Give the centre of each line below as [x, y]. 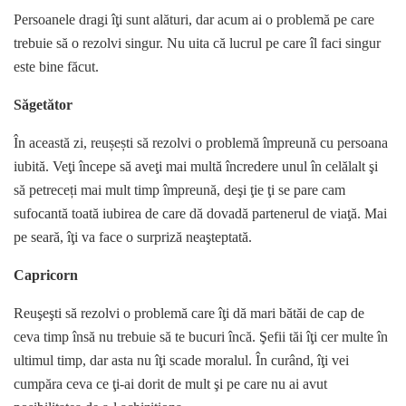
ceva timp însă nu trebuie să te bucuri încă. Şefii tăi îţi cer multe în [201, 337]
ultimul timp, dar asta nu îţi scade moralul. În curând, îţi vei [181, 361]
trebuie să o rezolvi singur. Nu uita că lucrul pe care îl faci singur [197, 43]
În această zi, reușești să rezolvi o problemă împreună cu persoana [201, 143]
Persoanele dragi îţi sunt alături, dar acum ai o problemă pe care [194, 20]
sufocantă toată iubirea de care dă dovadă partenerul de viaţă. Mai [200, 214]
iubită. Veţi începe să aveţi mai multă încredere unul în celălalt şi [196, 167]
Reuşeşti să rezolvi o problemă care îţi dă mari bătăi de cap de [189, 314]
